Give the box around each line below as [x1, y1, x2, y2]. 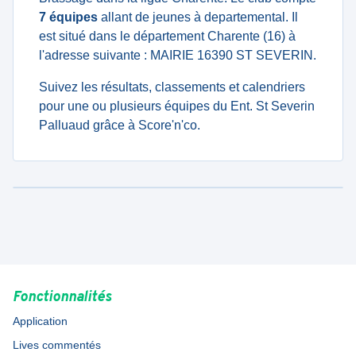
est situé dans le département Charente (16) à [39, 29, 296, 43]
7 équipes [39, 10, 98, 24]
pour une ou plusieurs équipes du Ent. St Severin [39, 99, 315, 113]
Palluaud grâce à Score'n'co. [39, 118, 200, 132]
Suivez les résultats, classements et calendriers [39, 80, 305, 94]
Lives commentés [13, 339, 101, 351]
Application [13, 315, 68, 327]
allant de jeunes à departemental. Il [98, 10, 298, 24]
